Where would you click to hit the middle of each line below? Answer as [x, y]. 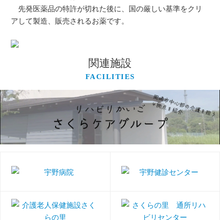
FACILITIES [110, 77]
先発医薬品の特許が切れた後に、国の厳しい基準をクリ [107, 8]
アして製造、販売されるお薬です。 [70, 21]
